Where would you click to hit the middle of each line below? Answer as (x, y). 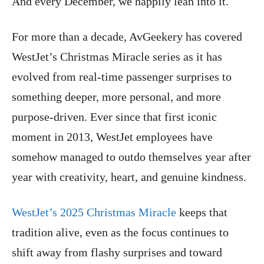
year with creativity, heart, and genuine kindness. (129, 176)
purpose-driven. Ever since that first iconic (114, 116)
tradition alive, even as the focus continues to (120, 232)
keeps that (202, 212)
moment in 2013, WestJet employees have (112, 136)
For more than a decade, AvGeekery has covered (127, 36)
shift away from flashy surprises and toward (117, 252)
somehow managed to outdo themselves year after (131, 156)
